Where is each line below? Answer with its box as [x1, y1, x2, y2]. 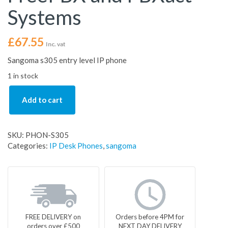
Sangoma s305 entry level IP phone [8, 55, 127, 65]
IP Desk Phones [49, 141, 103, 151]
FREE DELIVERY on [25, 213, 81, 221]
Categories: [8, 141, 49, 151]
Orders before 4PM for [116, 213, 185, 221]
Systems [8, 5, 81, 30]
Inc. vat [46, 40, 66, 48]
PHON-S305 [25, 130, 69, 140]
